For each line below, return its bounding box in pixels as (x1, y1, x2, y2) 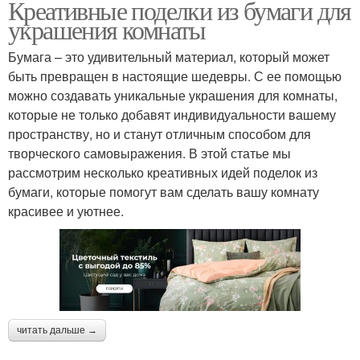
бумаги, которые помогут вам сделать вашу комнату (8, 182, 319, 202)
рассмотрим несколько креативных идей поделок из (8, 163, 317, 182)
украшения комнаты (8, 12, 206, 47)
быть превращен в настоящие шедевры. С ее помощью (8, 67, 342, 86)
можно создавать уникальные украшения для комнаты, (8, 86, 337, 105)
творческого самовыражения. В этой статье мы (8, 144, 291, 163)
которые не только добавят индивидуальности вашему (8, 105, 336, 125)
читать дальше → (17, 324, 97, 336)
